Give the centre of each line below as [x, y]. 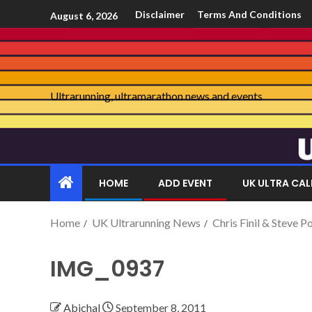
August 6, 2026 [84, 15]
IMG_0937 [107, 268]
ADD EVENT [185, 183]
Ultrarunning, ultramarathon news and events [156, 96]
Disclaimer [160, 15]
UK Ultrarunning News [146, 223]
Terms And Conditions [249, 15]
